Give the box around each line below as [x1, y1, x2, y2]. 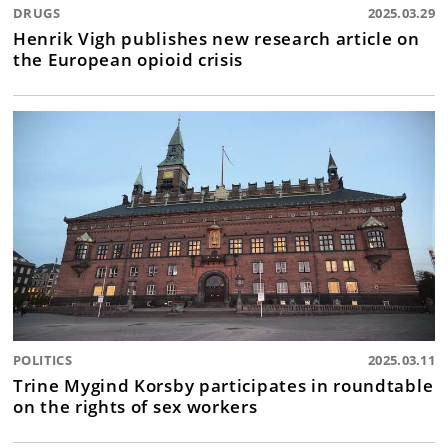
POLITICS [13, 350, 73, 369]
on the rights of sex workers [13, 393, 258, 418]
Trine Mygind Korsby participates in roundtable [13, 372, 434, 397]
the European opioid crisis [13, 46, 244, 71]
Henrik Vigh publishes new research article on [13, 25, 420, 50]
